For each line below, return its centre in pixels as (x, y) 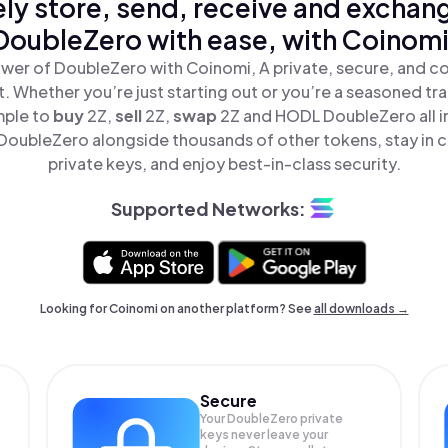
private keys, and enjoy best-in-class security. (224, 163)
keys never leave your (264, 434)
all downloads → (361, 308)
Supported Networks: (208, 208)
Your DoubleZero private (272, 418)
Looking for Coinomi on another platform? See (176, 308)
